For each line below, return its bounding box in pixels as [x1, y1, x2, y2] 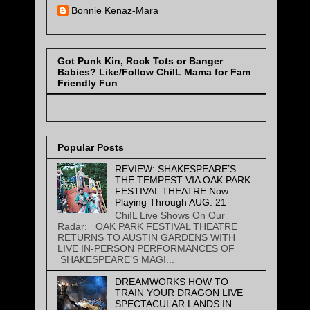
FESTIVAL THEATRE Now [114, 185, 228, 197]
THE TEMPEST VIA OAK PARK [114, 174, 250, 186]
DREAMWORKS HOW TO [114, 275, 228, 287]
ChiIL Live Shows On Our [114, 209, 225, 221]
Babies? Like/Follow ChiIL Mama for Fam [57, 66, 250, 77]
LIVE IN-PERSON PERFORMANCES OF [57, 242, 235, 254]
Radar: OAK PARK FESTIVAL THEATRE [57, 220, 237, 232]
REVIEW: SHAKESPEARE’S [114, 163, 236, 175]
